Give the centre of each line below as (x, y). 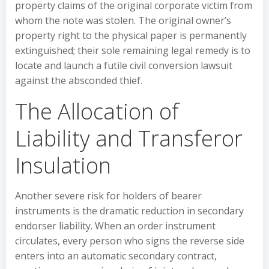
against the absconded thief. (79, 80)
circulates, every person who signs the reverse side (130, 241)
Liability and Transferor (129, 138)
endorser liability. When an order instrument (115, 226)
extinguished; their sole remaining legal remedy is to (133, 50)
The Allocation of (97, 111)
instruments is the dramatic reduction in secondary (129, 211)
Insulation (63, 165)
